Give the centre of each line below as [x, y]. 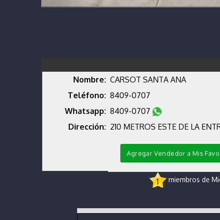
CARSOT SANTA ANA [148, 80]
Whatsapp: [85, 111]
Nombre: [90, 80]
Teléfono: [87, 96]
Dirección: [87, 127]
